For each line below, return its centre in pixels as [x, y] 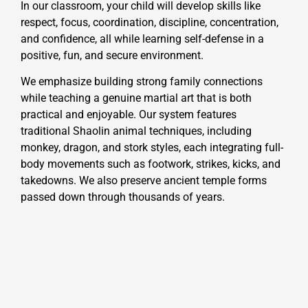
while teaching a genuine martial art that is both [136, 98]
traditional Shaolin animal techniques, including [136, 131]
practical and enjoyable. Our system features [129, 115]
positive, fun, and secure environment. [112, 55]
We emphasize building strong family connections [142, 82]
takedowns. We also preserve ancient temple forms [144, 181]
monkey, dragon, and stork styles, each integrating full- [152, 148]
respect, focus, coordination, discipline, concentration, [150, 22]
